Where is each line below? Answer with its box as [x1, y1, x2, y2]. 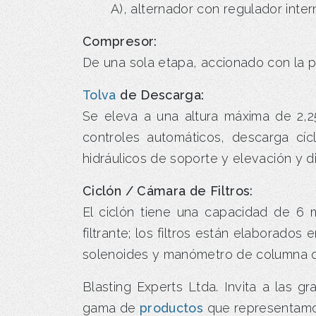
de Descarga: [116, 87, 205, 102]
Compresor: [83, 33, 157, 49]
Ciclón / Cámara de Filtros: [83, 183, 253, 198]
